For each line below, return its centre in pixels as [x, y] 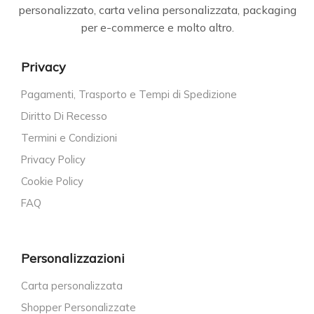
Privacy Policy [53, 160]
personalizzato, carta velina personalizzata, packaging [157, 9]
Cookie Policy [52, 182]
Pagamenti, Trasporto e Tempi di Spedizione [129, 95]
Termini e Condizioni [69, 138]
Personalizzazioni [73, 258]
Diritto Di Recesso [64, 116]
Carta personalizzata [72, 285]
